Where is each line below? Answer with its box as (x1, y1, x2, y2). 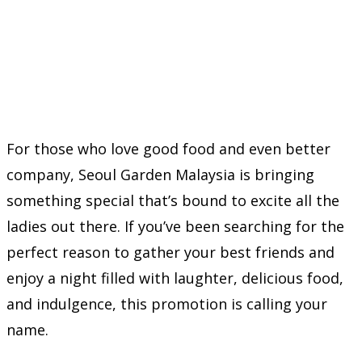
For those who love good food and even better (6, 138, 330, 158)
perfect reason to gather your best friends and (6, 242, 335, 262)
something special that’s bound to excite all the (6, 190, 339, 210)
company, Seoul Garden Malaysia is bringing (6, 164, 314, 184)
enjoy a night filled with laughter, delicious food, (6, 267, 343, 288)
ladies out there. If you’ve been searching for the (6, 216, 344, 236)
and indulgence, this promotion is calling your (6, 293, 327, 314)
